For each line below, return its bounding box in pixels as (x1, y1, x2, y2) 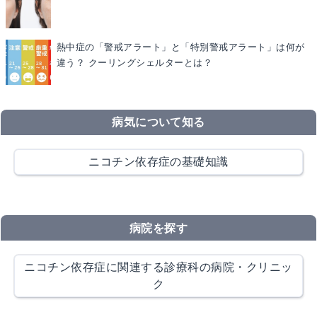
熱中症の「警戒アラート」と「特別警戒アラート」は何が (57, 42, 305, 53)
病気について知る (112, 116, 205, 129)
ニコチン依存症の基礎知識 (88, 156, 229, 168)
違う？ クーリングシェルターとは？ (57, 57, 213, 69)
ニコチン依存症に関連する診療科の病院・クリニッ (24, 261, 293, 274)
